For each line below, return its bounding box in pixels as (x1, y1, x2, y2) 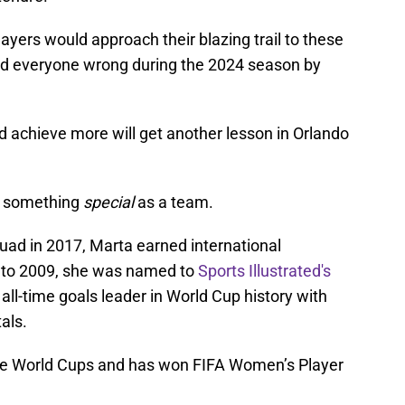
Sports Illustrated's (198, 260, 331, 280)
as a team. (134, 192, 213, 212)
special (83, 192, 134, 212)
